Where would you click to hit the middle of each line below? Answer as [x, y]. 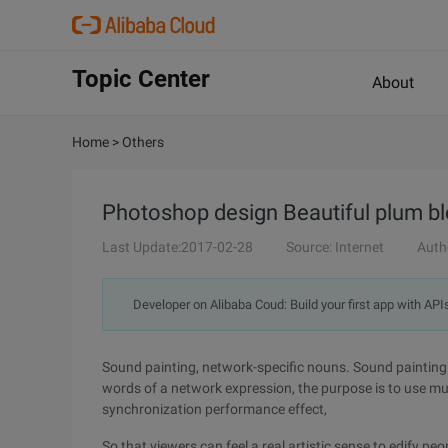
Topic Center [141, 79]
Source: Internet [335, 247]
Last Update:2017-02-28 [177, 247]
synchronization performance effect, [214, 409]
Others [143, 142]
